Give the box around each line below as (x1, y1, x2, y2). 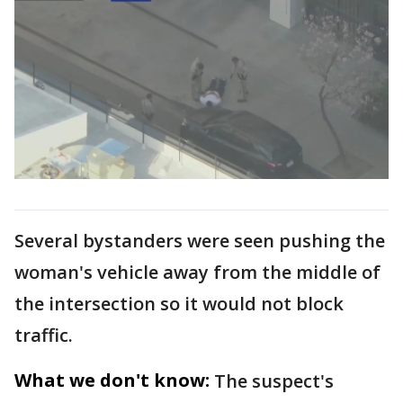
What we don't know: (14, 367, 210, 392)
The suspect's (214, 368, 334, 393)
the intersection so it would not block (14, 291, 344, 316)
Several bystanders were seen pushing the (14, 228, 385, 253)
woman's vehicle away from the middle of (14, 259, 381, 284)
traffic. (14, 322, 73, 347)
